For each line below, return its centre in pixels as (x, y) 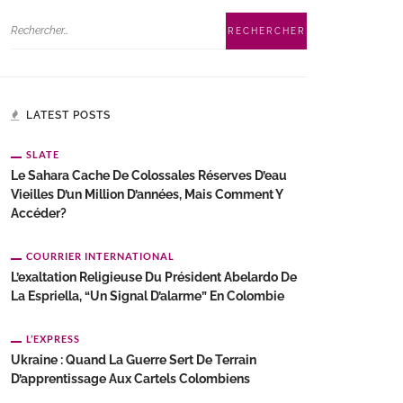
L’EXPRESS (53, 339)
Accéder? (39, 213)
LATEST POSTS (68, 115)
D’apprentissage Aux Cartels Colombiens (130, 379)
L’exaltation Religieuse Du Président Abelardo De (154, 277)
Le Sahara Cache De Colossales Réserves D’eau (149, 175)
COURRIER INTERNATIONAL (100, 256)
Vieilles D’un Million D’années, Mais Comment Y (147, 194)
